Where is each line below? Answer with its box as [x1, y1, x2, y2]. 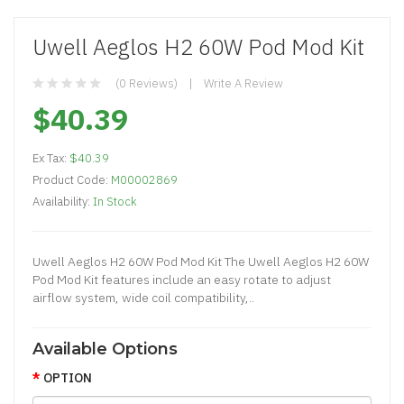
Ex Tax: [32, 150, 69, 166]
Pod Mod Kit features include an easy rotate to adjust [32, 271, 331, 288]
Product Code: [32, 171, 111, 188]
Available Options [32, 338, 178, 359]
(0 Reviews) [115, 75, 178, 91]
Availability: [32, 193, 93, 209]
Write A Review [204, 75, 283, 91]
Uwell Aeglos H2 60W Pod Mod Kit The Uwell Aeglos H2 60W [32, 252, 369, 270]
